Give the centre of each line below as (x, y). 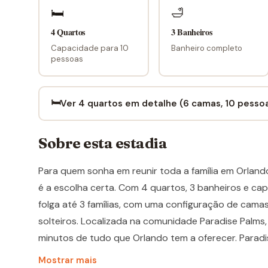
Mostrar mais (68, 260)
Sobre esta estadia (103, 144)
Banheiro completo (206, 48)
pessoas (67, 59)
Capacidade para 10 (89, 48)
